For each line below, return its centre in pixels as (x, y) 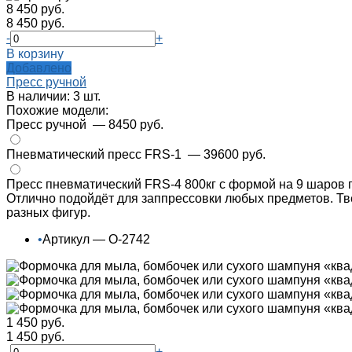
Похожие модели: (57, 111)
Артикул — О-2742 (96, 240)
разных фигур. (48, 213)
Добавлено (39, 68)
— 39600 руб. (227, 155)
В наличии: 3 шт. (53, 97)
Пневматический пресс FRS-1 (95, 155)
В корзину (35, 54)
